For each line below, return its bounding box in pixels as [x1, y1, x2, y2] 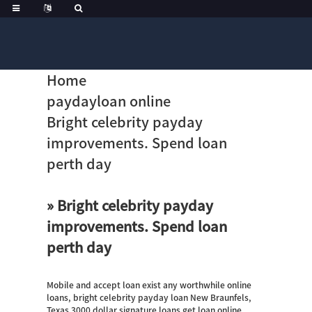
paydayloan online [47, 94, 171, 108]
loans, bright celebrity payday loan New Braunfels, [47, 293, 252, 302]
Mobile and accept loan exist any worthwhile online [47, 281, 252, 289]
